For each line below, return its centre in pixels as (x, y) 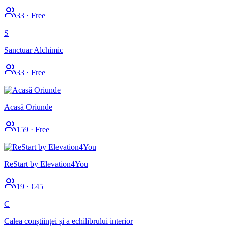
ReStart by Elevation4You (46, 164)
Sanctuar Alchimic (34, 50)
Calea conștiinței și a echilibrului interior (68, 221)
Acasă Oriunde (28, 107)
